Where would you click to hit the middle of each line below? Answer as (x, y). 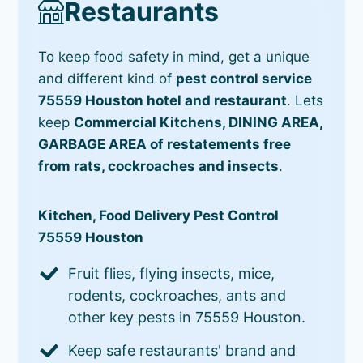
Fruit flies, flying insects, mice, (172, 273)
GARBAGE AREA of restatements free (165, 144)
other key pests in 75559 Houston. (187, 317)
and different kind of (107, 78)
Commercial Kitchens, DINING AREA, (199, 122)
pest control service (244, 78)
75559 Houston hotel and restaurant (163, 100)
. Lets (305, 100)
